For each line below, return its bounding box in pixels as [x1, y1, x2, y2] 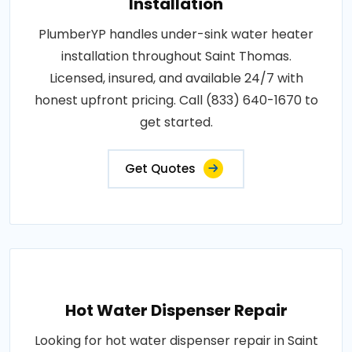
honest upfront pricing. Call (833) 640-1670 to [34, 90, 318, 109]
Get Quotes [125, 159, 196, 177]
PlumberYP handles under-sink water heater [38, 24, 313, 43]
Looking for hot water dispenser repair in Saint [34, 331, 318, 350]
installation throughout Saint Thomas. [60, 46, 291, 65]
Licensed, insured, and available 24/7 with [49, 68, 303, 87]
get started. [139, 112, 213, 131]
